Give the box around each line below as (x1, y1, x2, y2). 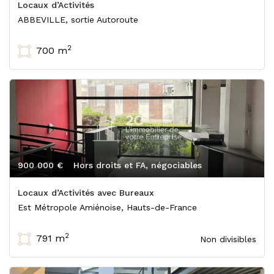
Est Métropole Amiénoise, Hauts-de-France (18, 202, 197, 212)
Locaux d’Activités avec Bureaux (18, 188, 154, 198)
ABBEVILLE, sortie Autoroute (18, 15, 138, 24)
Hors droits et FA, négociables (73, 160, 202, 170)
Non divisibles (200, 234, 256, 244)
